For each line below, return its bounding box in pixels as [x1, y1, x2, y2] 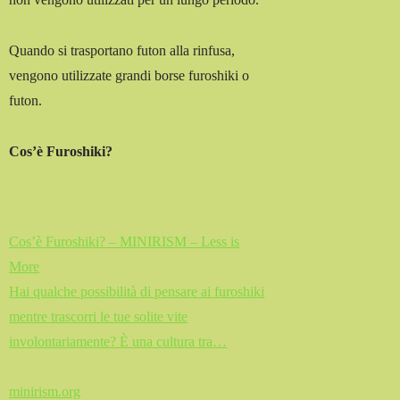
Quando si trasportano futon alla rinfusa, [9, 43, 236, 59]
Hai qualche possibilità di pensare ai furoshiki [9, 283, 265, 299]
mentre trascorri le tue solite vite [9, 308, 188, 324]
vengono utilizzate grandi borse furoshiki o [9, 68, 250, 84]
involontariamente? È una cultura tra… [9, 333, 228, 349]
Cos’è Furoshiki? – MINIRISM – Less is [9, 233, 240, 249]
